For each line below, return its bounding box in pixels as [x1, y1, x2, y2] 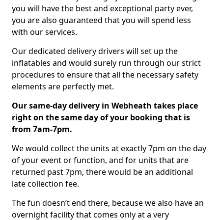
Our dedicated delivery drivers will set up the [12, 45, 178, 56]
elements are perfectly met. [12, 81, 114, 92]
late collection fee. [12, 178, 79, 189]
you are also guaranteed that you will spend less [12, 14, 191, 26]
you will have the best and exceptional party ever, [12, 2, 193, 14]
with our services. [12, 26, 77, 37]
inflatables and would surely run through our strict [12, 57, 201, 68]
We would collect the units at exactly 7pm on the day [12, 142, 206, 154]
